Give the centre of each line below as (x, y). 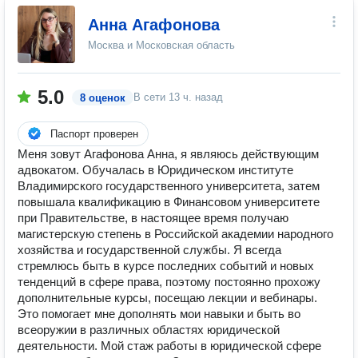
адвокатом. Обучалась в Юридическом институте (155, 170)
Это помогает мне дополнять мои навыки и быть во (159, 314)
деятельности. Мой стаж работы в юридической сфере (169, 346)
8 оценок (103, 98)
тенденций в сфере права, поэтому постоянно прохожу (169, 282)
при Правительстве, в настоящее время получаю (153, 218)
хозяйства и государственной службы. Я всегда (149, 250)
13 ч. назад (196, 97)
